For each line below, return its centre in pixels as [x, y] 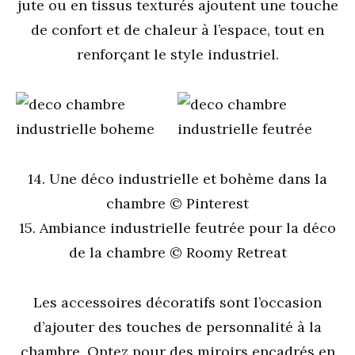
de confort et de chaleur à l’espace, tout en [177, 30]
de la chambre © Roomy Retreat [177, 252]
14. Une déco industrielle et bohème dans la [177, 179]
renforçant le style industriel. [177, 54]
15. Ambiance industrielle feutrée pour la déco [177, 228]
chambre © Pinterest [177, 203]
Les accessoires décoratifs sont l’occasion [177, 302]
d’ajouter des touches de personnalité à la [177, 327]
